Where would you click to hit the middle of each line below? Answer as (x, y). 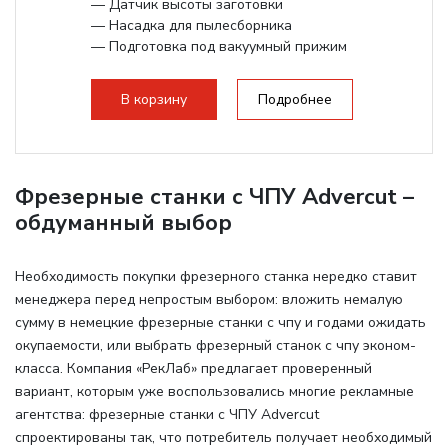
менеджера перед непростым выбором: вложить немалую (209, 299)
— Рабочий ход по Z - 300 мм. (189, 67)
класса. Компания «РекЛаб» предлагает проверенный (193, 368)
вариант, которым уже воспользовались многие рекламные (214, 391)
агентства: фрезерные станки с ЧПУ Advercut (167, 414)
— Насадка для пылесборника (191, 25)
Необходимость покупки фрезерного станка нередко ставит (216, 276)
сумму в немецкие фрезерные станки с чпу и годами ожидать (220, 322)
